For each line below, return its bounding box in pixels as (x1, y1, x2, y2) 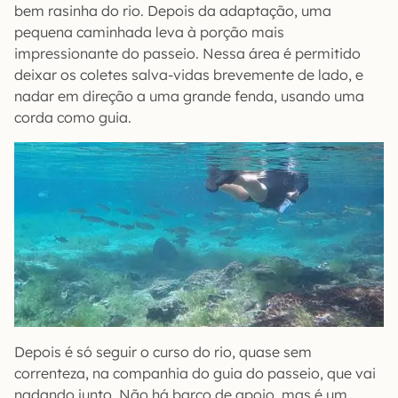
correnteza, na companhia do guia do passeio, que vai (14, 364, 376, 383)
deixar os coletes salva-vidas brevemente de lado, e (14, 66, 363, 84)
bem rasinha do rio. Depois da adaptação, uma (14, 2, 331, 20)
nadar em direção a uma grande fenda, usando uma (14, 87, 364, 106)
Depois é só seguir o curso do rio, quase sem (14, 343, 312, 362)
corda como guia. (14, 108, 131, 127)
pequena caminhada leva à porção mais (14, 23, 284, 42)
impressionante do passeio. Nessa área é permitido (14, 44, 361, 63)
